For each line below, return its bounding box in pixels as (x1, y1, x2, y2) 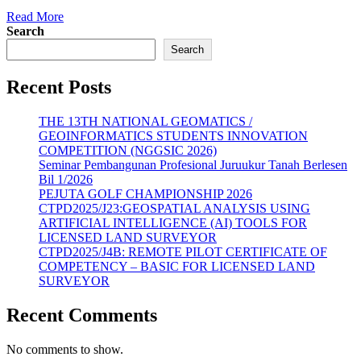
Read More (6, 10, 64, 24)
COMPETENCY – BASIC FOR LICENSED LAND (39, 259, 315, 274)
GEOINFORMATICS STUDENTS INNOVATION (39, 129, 308, 143)
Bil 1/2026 (39, 172, 93, 187)
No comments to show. (6, 342, 123, 357)
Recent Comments (6, 305, 157, 326)
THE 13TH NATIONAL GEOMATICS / (39, 114, 252, 129)
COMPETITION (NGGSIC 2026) (39, 143, 217, 158)
